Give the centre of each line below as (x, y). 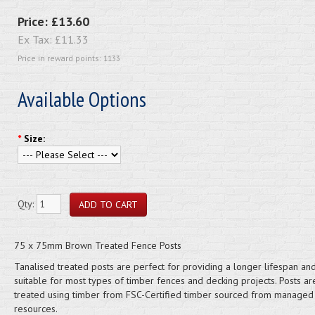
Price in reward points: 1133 (69, 58)
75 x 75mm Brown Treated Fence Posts (99, 245)
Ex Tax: (36, 39)
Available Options (82, 99)
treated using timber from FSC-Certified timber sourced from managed (163, 295)
